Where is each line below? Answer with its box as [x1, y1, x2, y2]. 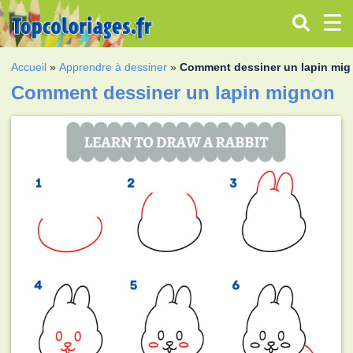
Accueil [11, 60, 47, 73]
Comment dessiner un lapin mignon [11, 81, 336, 103]
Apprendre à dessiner [59, 60, 168, 73]
